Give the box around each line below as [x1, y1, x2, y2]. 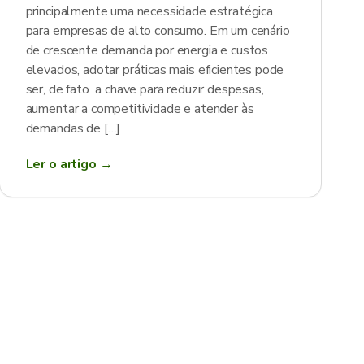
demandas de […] [25, 119, 121, 137]
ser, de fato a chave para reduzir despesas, [25, 80, 264, 98]
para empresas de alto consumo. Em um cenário [25, 22, 290, 40]
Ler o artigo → [25, 155, 113, 173]
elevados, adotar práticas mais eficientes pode [25, 61, 284, 79]
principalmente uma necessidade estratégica [25, 2, 273, 20]
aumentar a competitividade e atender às [25, 100, 254, 118]
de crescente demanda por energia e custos [25, 41, 269, 59]
